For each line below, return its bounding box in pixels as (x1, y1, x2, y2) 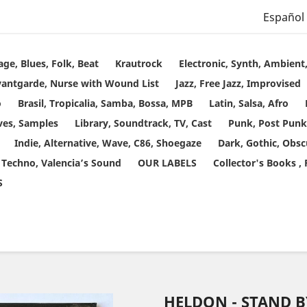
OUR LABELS (138, 156, 197, 169)
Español (262, 10, 304, 25)
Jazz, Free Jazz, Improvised (175, 77, 301, 90)
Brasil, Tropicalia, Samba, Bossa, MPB (18, 97, 193, 110)
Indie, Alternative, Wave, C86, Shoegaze (14, 136, 201, 149)
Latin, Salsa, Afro (209, 97, 288, 110)
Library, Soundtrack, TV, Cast (75, 116, 212, 130)
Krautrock (115, 57, 162, 70)
